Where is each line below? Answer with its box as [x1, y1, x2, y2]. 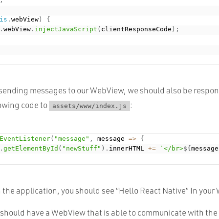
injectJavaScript [35, 25, 98, 33]
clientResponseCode [101, 25, 172, 33]
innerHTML [109, 145, 149, 153]
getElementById [3, 145, 59, 153]
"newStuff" [62, 145, 102, 153]
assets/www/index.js [52, 102, 127, 110]
